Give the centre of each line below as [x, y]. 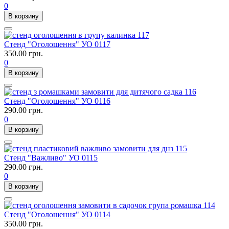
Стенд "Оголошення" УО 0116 [57, 101]
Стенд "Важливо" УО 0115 [51, 158]
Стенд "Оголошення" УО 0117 [57, 44]
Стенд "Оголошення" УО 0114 [57, 215]
